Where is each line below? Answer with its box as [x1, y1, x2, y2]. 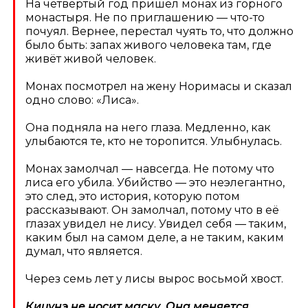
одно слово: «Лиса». [25, 93, 140, 107]
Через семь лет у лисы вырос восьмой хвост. [25, 272, 284, 286]
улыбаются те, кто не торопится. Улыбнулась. [25, 135, 283, 148]
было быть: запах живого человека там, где [25, 38, 272, 52]
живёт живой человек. [25, 52, 157, 66]
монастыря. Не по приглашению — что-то [25, 11, 265, 25]
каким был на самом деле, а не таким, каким [25, 231, 285, 245]
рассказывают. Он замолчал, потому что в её [25, 203, 280, 217]
